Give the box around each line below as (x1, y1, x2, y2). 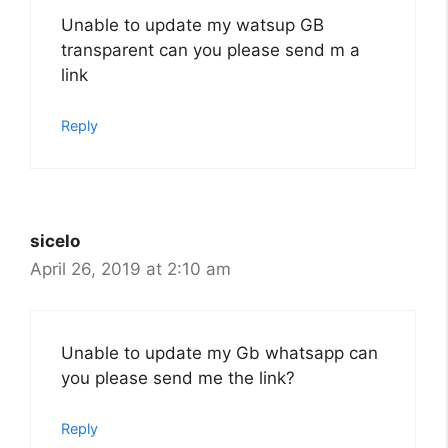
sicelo (30, 231, 80, 252)
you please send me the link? (61, 367, 295, 388)
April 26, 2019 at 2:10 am (30, 259, 231, 280)
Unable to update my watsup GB (61, 14, 324, 35)
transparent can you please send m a (61, 39, 360, 60)
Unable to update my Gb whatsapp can (61, 342, 378, 363)
